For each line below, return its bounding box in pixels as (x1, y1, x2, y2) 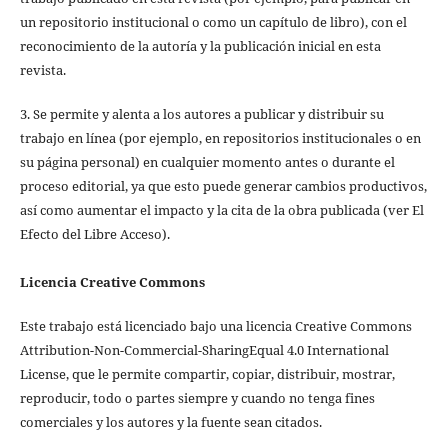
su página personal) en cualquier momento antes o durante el (19, 153, 395, 172)
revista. (19, 61, 66, 80)
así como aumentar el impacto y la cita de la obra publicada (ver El (19, 201, 424, 220)
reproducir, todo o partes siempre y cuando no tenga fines (19, 389, 375, 408)
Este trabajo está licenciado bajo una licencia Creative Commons (19, 317, 412, 336)
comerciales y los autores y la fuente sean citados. (19, 413, 322, 432)
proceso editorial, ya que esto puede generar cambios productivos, (19, 177, 427, 196)
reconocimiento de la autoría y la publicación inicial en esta (19, 37, 381, 56)
